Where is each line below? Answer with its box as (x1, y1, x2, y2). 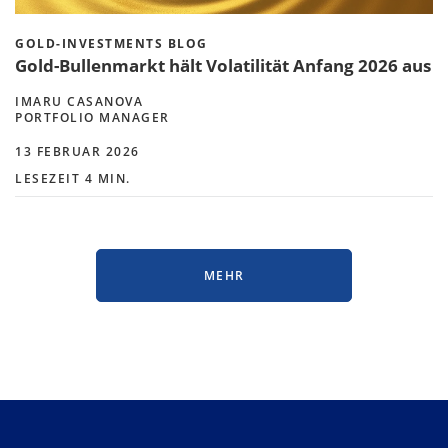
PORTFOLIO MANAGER (15, 108, 170, 126)
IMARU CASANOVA (15, 92, 143, 110)
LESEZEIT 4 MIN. (15, 169, 131, 187)
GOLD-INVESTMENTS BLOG (15, 34, 208, 52)
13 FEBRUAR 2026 (15, 142, 140, 160)
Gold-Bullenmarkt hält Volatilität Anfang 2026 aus (15, 53, 431, 77)
